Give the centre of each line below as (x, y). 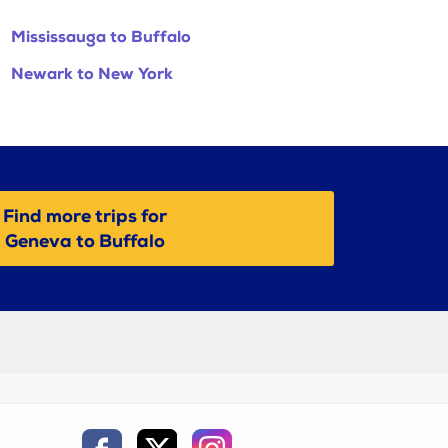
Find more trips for (85, 216)
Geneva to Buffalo (85, 241)
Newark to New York (92, 75)
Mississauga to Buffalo (101, 38)
